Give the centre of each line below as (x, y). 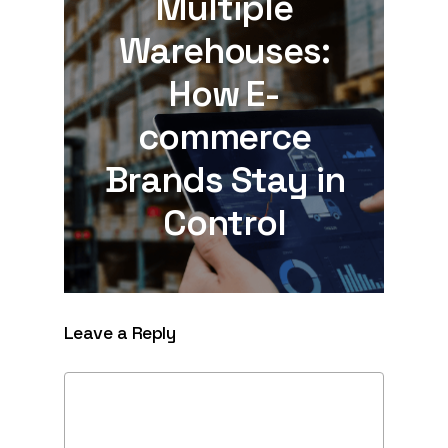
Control (224, 222)
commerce (224, 136)
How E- (224, 93)
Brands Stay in (224, 179)
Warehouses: (224, 50)
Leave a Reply (119, 332)
